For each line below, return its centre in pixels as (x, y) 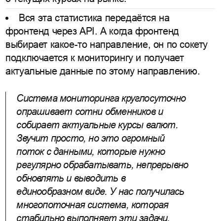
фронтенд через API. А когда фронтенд (92, 31)
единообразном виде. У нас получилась (100, 192)
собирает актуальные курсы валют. (97, 125)
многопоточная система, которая (92, 205)
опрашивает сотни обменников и (90, 112)
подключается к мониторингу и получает (95, 58)
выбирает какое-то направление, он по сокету (107, 45)
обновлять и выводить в (71, 178)
